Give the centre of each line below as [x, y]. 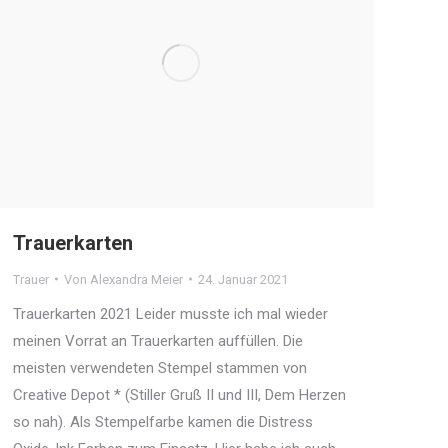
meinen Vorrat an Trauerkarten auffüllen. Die [158, 340]
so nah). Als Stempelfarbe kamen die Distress [163, 421]
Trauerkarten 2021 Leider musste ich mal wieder [170, 313]
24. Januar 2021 [243, 279]
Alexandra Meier [136, 279]
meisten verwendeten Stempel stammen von [160, 367]
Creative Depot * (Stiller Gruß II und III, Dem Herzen [179, 394]
